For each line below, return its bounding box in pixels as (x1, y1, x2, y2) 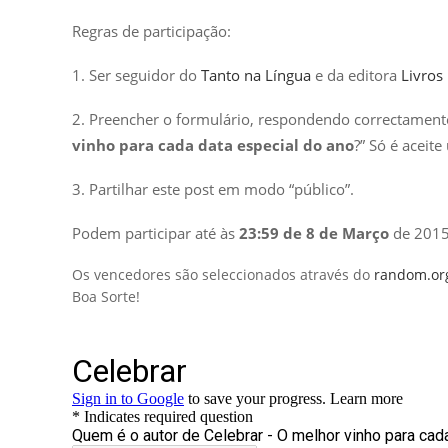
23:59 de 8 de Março (239, 222, 389, 243)
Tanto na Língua (201, 64, 311, 85)
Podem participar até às (72, 222, 239, 243)
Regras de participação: (72, 20, 231, 41)
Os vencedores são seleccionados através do (72, 264, 374, 284)
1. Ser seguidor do (72, 64, 201, 85)
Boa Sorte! (72, 286, 140, 306)
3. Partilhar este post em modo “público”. (72, 178, 354, 199)
